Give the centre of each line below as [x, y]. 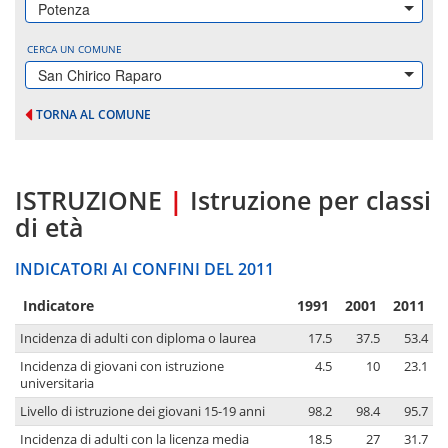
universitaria [57, 384]
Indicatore [58, 306]
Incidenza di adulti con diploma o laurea [138, 339]
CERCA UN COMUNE [74, 49]
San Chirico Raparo [100, 75]
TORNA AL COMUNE [93, 114]
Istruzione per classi [310, 200]
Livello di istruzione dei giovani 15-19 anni [142, 412]
